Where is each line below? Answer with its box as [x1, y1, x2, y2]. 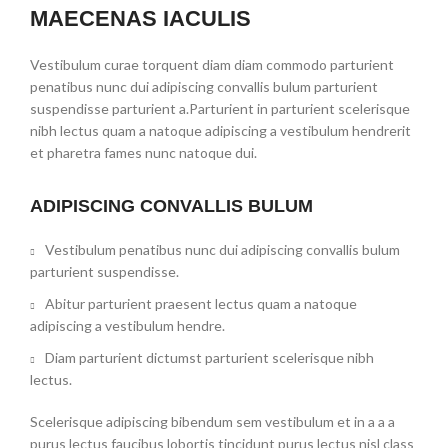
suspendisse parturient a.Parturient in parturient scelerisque [30, 99, 410, 117]
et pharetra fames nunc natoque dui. [30, 143, 257, 161]
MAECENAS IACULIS [30, 5, 251, 31]
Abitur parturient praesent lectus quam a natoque [45, 294, 357, 312]
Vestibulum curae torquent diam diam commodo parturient [30, 55, 394, 73]
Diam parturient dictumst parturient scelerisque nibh [45, 348, 374, 366]
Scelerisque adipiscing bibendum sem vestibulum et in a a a [30, 412, 395, 430]
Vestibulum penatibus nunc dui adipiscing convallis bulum [45, 240, 400, 258]
